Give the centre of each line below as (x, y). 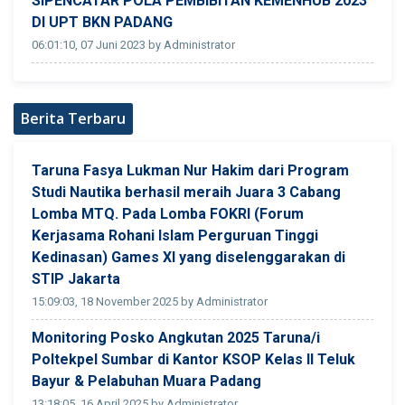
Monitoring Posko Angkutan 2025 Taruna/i (176, 337)
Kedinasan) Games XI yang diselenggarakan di (188, 257)
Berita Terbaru (73, 118)
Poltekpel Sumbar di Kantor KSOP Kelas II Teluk (193, 359)
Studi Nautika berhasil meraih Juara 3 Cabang (186, 192)
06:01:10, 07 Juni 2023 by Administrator (133, 44)
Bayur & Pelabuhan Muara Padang (148, 381)
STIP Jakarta (76, 278)
